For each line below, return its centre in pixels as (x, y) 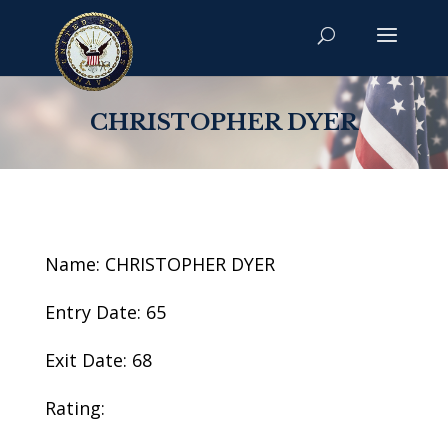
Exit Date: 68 (98, 360)
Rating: (74, 408)
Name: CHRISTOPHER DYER (159, 264)
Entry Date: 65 (105, 312)
